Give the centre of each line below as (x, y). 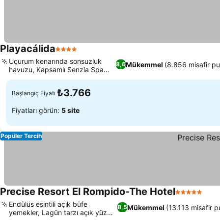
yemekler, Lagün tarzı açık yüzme (63, 212)
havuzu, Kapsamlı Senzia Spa (56, 69)
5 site (70, 110)
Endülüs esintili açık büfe (48, 204)
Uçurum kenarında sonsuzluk (55, 61)
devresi (21, 78)
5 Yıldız (189, 197)
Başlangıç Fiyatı (34, 93)
